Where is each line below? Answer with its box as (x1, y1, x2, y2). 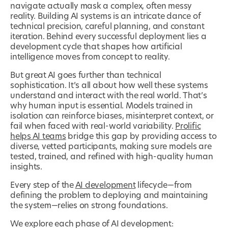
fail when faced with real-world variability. (10, 122, 176, 131)
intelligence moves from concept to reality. (10, 53, 170, 62)
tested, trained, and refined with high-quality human (10, 153, 213, 161)
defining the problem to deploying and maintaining (10, 191, 209, 200)
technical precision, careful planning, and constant (10, 22, 205, 31)
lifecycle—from (135, 181, 192, 190)
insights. (10, 163, 42, 172)
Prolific (175, 122, 201, 131)
